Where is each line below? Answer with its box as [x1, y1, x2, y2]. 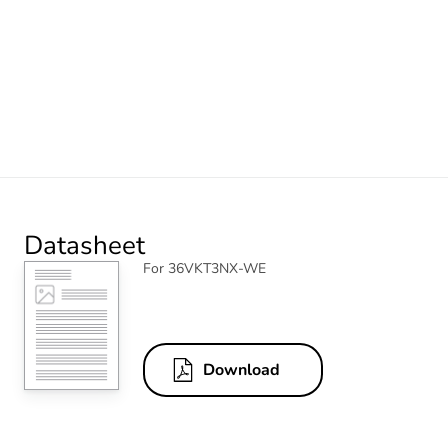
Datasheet [24, 227, 145, 263]
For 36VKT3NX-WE [143, 258, 266, 278]
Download [203, 359, 280, 382]
